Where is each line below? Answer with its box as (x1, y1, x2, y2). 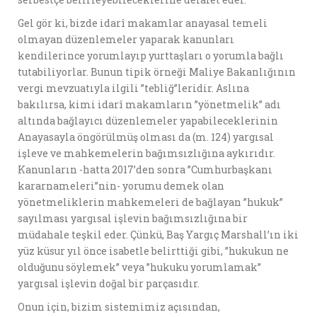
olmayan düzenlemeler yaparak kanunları (18, 33, 234, 46)
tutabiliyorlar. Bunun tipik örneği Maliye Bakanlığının (18, 65, 296, 79)
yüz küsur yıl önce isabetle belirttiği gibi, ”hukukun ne (18, 244, 289, 258)
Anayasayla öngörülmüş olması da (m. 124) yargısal (18, 130, 274, 144)
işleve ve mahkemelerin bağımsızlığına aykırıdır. (18, 146, 275, 160)
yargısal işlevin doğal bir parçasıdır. (18, 277, 200, 290)
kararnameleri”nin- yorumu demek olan (18, 179, 224, 192)
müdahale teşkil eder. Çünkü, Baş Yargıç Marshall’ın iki (18, 228, 299, 241)
